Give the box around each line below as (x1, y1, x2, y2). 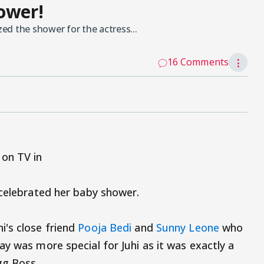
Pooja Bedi (78, 220, 132, 235)
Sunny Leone (156, 220, 219, 235)
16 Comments (167, 55, 229, 69)
